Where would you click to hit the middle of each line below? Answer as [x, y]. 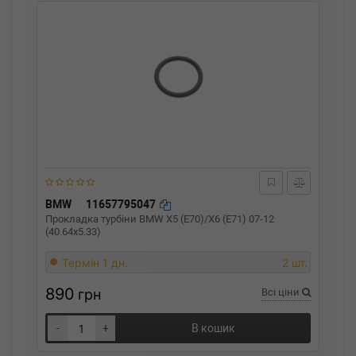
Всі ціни [282, 292]
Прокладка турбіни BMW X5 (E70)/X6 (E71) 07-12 [160, 219]
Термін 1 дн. [95, 263]
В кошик [213, 328]
